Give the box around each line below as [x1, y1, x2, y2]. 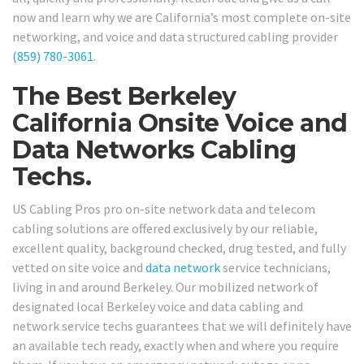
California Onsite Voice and [12, 108, 348, 139]
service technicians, [220, 258, 331, 275]
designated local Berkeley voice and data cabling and [12, 297, 303, 314]
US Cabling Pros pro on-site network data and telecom [12, 200, 315, 217]
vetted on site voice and [12, 258, 145, 275]
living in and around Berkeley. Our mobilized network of [12, 278, 318, 295]
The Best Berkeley [12, 81, 236, 112]
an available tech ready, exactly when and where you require [12, 336, 339, 353]
